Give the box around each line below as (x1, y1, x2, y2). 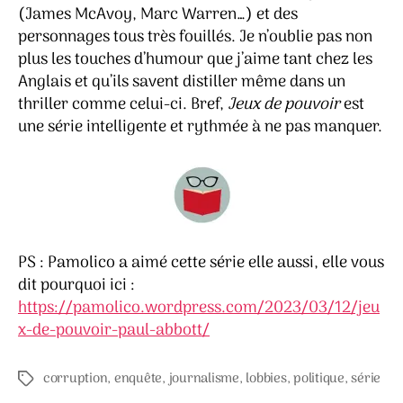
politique (293, 368, 345, 390)
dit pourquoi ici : (18, 273, 135, 299)
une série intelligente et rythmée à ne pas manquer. (18, 114, 382, 140)
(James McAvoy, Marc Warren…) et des (18, 2, 298, 28)
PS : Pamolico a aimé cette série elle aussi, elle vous (18, 250, 384, 276)
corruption (43, 368, 108, 390)
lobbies (246, 368, 287, 390)
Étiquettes (17, 369, 76, 390)
